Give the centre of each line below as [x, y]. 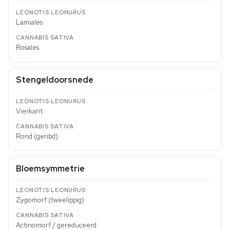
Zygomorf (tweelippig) [50, 200]
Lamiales [29, 23]
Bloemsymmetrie [50, 169]
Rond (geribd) [37, 137]
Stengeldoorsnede [55, 80]
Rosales [27, 48]
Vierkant [29, 111]
